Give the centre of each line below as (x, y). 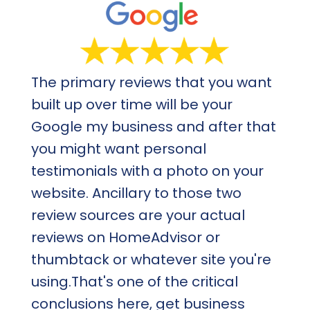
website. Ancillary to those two (136, 193)
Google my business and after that (153, 126)
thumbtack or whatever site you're (151, 259)
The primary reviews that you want (151, 82)
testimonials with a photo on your (147, 171)
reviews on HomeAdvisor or (125, 237)
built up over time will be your (131, 104)
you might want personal (118, 148)
